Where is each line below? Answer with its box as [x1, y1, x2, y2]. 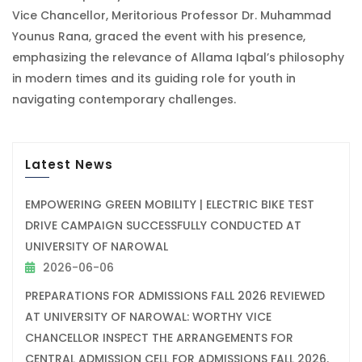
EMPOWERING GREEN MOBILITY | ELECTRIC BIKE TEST [25, 196, 314, 213]
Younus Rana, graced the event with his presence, [12, 27, 305, 44]
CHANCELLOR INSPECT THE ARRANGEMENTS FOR [25, 329, 293, 346]
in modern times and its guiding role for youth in [12, 69, 296, 86]
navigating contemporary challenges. [12, 90, 236, 107]
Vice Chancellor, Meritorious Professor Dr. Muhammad [12, 6, 331, 23]
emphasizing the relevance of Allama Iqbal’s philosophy [12, 48, 344, 65]
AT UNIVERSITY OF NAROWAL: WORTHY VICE [25, 308, 271, 325]
